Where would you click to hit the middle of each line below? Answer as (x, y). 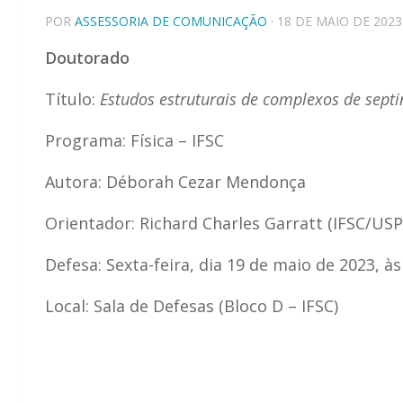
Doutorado (87, 57)
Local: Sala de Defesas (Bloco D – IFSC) (192, 305)
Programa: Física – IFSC (134, 140)
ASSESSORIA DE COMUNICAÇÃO (171, 21)
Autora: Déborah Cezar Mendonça (175, 181)
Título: (72, 99)
